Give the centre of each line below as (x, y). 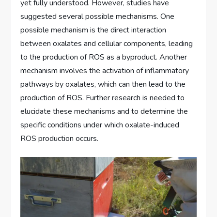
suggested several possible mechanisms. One (98, 16)
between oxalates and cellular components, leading (107, 43)
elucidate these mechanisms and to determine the (104, 111)
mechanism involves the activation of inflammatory (105, 70)
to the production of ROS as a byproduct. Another (104, 57)
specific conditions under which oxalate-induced (100, 125)
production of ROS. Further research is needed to (103, 98)
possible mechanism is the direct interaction (93, 30)
